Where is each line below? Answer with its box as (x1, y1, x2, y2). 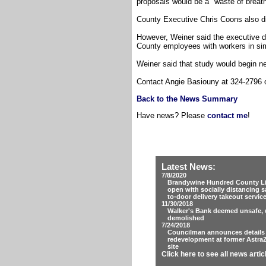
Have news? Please (137, 110, 207, 120)
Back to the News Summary (137, 94, 237, 103)
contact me (207, 110, 248, 120)
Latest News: (161, 162, 216, 172)
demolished (167, 214, 204, 221)
